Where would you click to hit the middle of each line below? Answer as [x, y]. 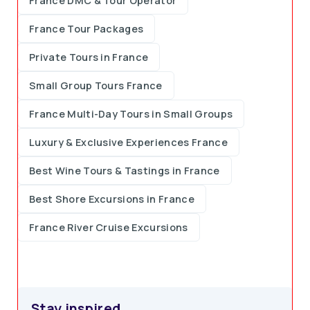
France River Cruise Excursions [109, 227]
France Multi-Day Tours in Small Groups [131, 114]
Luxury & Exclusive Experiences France [128, 142]
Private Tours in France [89, 57]
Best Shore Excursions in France [112, 199]
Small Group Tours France [96, 85]
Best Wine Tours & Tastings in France [125, 171]
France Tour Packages [86, 29]
